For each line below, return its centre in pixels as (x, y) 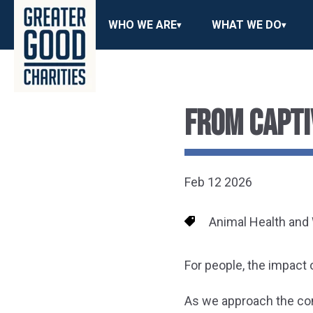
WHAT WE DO (247, 24)
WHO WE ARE (143, 24)
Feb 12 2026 (218, 182)
